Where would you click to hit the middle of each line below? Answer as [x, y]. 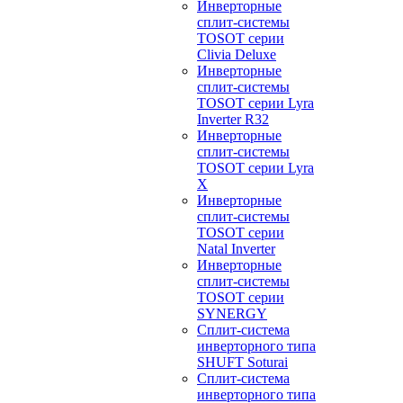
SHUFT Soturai [242, 362]
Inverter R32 [233, 119]
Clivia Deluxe [237, 54]
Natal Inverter [236, 249]
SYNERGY [232, 313]
